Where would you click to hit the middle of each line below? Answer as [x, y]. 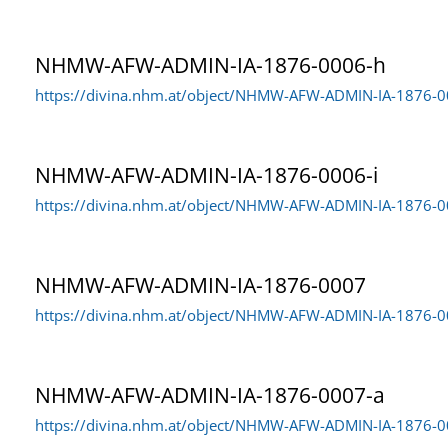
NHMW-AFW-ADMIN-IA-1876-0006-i [206, 174]
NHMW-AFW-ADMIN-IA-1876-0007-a [210, 394]
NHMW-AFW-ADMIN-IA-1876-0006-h [210, 64]
